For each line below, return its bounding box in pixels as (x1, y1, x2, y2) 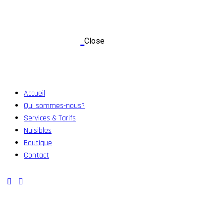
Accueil (24, 88, 45, 99)
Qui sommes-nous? (24, 100, 85, 111)
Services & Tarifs (24, 112, 76, 123)
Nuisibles (24, 125, 52, 136)
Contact (24, 150, 49, 161)
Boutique (24, 137, 52, 148)
